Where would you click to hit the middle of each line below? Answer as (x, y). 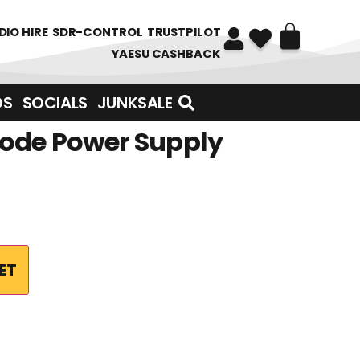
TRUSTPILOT (184, 31)
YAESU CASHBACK (166, 53)
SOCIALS (55, 103)
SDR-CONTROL (97, 31)
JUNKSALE (135, 103)
